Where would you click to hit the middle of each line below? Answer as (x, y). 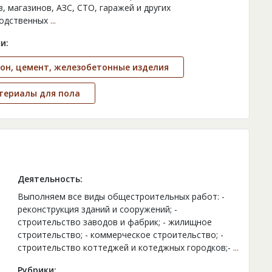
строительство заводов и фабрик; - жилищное (114, 222)
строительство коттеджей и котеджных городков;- (125, 248)
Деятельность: (50, 179)
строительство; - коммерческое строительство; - (120, 235)
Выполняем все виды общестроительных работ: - (121, 197)
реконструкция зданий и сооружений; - (97, 209)
